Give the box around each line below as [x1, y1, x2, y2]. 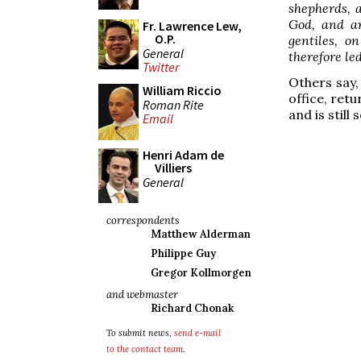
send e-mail [174, 327, 221, 338]
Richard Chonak [151, 301, 234, 315]
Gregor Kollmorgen [151, 266, 251, 280]
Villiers [155, 160, 192, 176]
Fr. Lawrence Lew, [143, 18, 242, 34]
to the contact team [106, 343, 183, 355]
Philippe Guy [151, 247, 216, 260]
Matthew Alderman [151, 227, 251, 241]
